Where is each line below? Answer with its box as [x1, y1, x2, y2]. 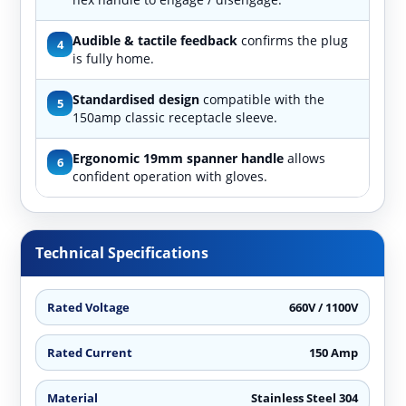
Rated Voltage [47, 298, 130, 315]
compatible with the [199, 90, 325, 108]
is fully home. [72, 49, 155, 67]
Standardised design [72, 90, 200, 108]
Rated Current [47, 343, 133, 361]
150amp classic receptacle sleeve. [72, 108, 278, 126]
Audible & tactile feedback [72, 31, 238, 49]
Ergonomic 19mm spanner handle [72, 149, 285, 167]
